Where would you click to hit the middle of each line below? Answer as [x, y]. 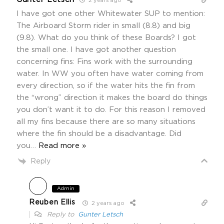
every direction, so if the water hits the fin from [106, 85]
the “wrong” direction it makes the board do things [112, 97]
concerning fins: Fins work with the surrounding [104, 61]
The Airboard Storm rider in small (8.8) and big [103, 25]
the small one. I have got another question [96, 49]
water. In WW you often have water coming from [110, 73]
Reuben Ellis [52, 203]
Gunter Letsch [100, 214]
